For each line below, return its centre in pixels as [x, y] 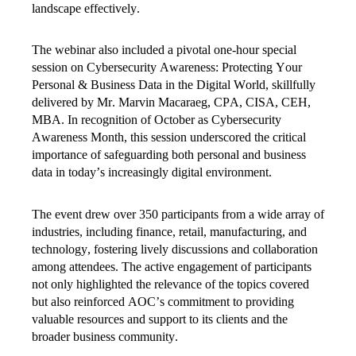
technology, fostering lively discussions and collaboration [175, 249]
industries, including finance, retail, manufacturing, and [169, 231]
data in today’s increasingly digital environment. [152, 172]
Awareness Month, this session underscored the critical [169, 137]
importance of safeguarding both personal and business [169, 155]
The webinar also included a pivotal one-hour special [164, 50]
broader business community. [105, 336]
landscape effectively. [86, 8]
